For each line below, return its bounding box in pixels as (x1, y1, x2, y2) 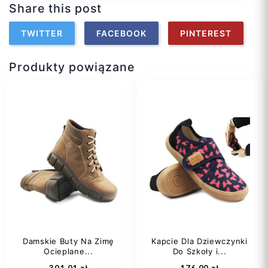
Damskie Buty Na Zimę (23, 236, 114, 246)
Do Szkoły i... (172, 246, 227, 257)
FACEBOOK (96, 28, 147, 38)
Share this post (9, 1, 102, 16)
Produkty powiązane (9, 60, 135, 75)
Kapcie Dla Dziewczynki (151, 236, 248, 246)
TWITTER (21, 28, 63, 38)
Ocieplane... (44, 246, 93, 257)
